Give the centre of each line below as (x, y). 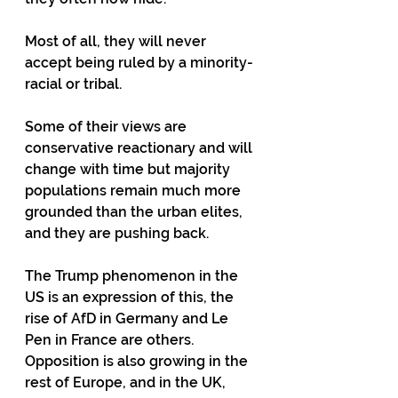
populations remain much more (135, 191)
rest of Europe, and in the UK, (127, 382)
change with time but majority (129, 169)
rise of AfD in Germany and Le (128, 318)
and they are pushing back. (117, 233)
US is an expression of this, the (131, 297)
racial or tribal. (73, 84)
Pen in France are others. (113, 340)
